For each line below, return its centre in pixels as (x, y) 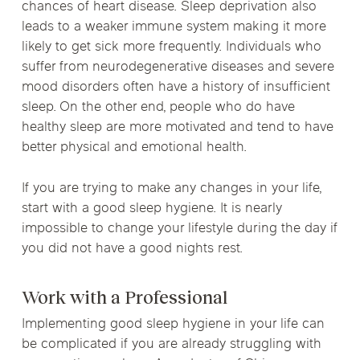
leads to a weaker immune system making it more (174, 27)
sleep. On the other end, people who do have (158, 108)
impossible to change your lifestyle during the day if (179, 229)
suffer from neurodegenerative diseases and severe (178, 67)
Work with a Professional (124, 298)
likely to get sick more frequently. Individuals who (171, 47)
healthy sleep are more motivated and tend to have (177, 128)
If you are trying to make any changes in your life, (171, 188)
